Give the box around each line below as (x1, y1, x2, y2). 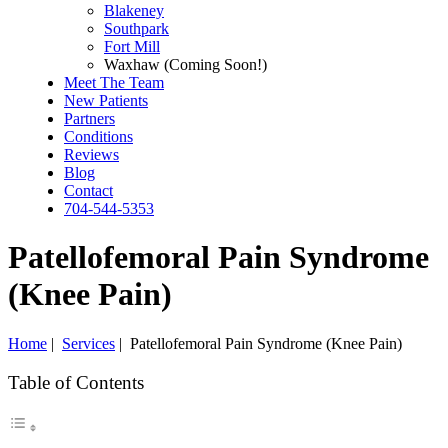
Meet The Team (64, 74, 164, 91)
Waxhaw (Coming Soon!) (104, 56, 267, 73)
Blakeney (104, 2, 164, 19)
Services (62, 334, 115, 352)
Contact (64, 182, 113, 199)
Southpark (104, 20, 169, 37)
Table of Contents (8, 372, 144, 394)
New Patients (64, 92, 148, 109)
